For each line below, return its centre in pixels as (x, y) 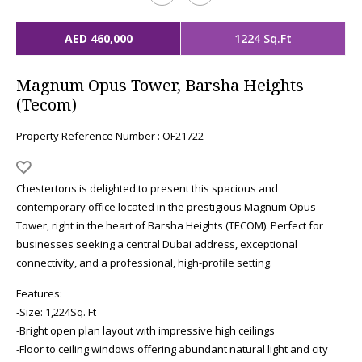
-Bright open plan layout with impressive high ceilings (145, 330)
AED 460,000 (98, 38)
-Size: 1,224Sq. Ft (56, 312)
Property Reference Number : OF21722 (110, 136)
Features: (39, 293)
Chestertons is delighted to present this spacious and (147, 188)
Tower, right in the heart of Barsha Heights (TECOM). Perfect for (170, 225)
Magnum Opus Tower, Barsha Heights (160, 85)
